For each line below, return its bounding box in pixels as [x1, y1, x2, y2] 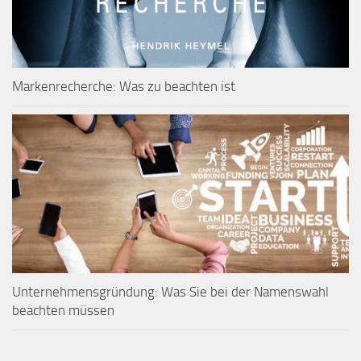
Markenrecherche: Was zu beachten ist [12, 78, 235, 95]
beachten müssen [12, 302, 114, 319]
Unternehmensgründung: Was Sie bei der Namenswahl [12, 284, 329, 301]
